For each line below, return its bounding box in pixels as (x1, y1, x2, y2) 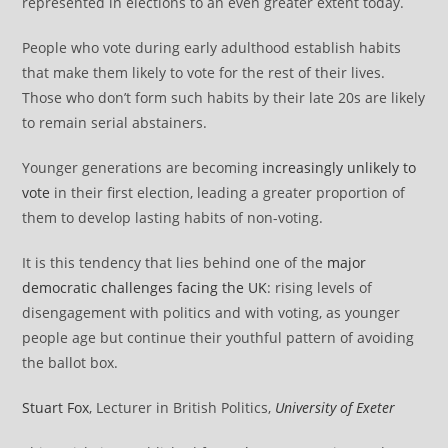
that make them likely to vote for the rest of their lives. (22, 62, 386, 82)
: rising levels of (267, 277, 373, 297)
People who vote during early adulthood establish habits (22, 37, 402, 57)
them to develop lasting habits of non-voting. (22, 207, 324, 227)
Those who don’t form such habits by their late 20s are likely (22, 87, 426, 107)
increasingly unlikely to (262, 157, 417, 177)
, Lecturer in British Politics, (89, 397, 276, 417)
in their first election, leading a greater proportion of (50, 182, 406, 202)
